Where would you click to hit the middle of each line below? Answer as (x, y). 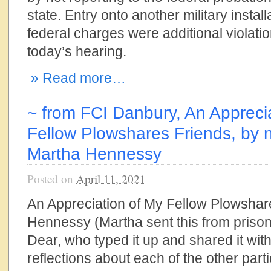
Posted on (52, 179)
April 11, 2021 (111, 179)
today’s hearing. (77, 51)
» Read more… (77, 78)
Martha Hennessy (94, 154)
